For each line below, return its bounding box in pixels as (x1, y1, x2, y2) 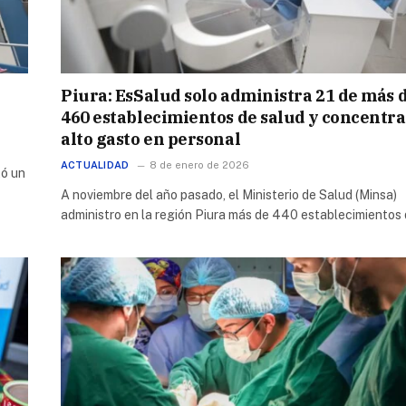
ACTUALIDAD (61, 159, 130, 170)
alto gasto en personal (61, 128, 241, 150)
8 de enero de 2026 (150, 159, 250, 170)
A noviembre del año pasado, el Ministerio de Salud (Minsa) (61, 187, 397, 202)
